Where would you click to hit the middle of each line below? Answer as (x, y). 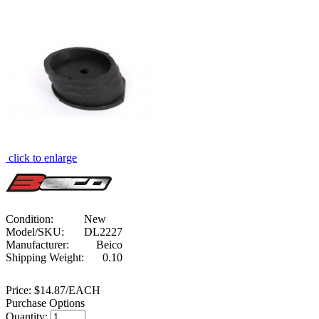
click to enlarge (43, 157)
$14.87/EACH (66, 290)
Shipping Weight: (45, 257)
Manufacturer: (37, 244)
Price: (19, 290)
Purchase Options (45, 303)
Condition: (30, 219)
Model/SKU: (35, 231)
